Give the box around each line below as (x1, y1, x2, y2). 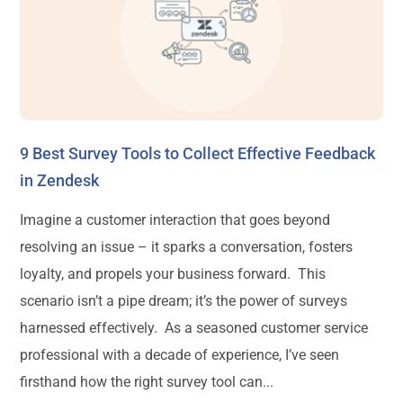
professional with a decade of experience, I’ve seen (20, 345, 340, 363)
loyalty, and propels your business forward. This (20, 264, 327, 282)
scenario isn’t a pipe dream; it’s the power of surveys (20, 291, 348, 309)
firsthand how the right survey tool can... (20, 372, 274, 390)
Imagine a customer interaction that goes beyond (20, 210, 331, 228)
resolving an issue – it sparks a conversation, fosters (20, 237, 354, 255)
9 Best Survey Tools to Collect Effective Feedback (20, 143, 376, 163)
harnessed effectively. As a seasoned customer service (20, 318, 369, 336)
